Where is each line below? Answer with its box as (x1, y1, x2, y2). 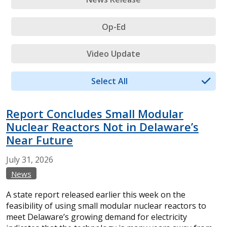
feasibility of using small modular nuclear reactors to (6, 200, 206, 211)
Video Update (87, 48, 140, 60)
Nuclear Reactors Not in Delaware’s (6, 119, 199, 134)
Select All (91, 75, 128, 87)
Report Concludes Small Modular (6, 105, 183, 121)
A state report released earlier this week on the (6, 188, 185, 200)
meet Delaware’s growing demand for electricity (6, 211, 187, 222)
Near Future (6, 132, 73, 147)
